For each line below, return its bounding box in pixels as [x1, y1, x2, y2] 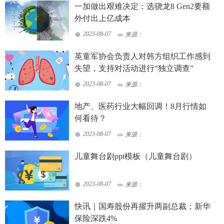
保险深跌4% [74, 213, 117, 222]
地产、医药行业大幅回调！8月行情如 [74, 101, 207, 110]
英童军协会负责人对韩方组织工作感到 [74, 51, 211, 60]
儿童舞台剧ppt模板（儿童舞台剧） [74, 151, 197, 160]
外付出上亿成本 [74, 13, 131, 22]
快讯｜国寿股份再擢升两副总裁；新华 [74, 201, 211, 210]
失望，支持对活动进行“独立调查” [74, 63, 194, 72]
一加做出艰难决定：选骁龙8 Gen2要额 [74, 1, 210, 10]
